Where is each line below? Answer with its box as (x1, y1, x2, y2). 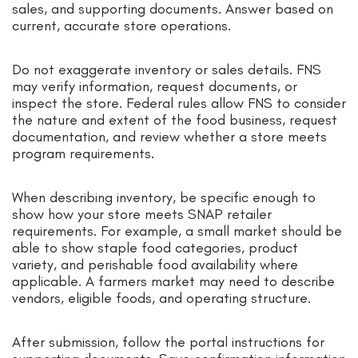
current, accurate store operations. (12, 17, 231, 35)
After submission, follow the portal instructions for (12, 333, 324, 352)
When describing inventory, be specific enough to (12, 189, 316, 207)
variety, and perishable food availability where (12, 256, 298, 274)
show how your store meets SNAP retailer (12, 205, 272, 224)
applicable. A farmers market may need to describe (12, 272, 335, 291)
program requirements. (12, 145, 154, 163)
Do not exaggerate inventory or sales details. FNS (12, 61, 321, 79)
